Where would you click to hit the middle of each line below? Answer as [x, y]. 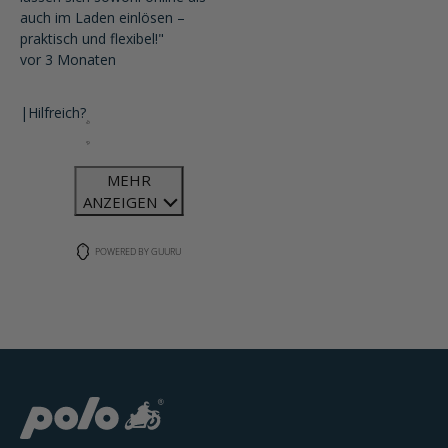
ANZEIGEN [122, 202]
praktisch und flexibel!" [92, 38]
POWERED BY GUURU [138, 251]
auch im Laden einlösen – [102, 17]
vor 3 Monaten [68, 59]
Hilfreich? [57, 112]
